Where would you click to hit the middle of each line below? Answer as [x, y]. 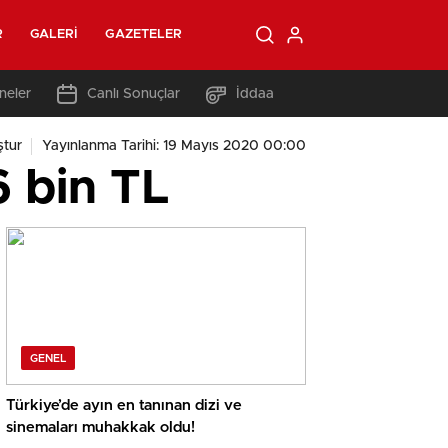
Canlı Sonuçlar [133, 93]
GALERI [54, 34]
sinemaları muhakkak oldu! [100, 428]
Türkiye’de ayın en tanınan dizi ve [124, 406]
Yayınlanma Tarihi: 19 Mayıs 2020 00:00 [174, 146]
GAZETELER [144, 34]
